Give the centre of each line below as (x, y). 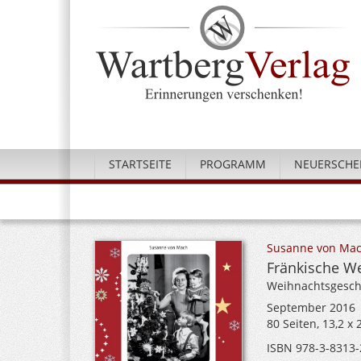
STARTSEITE (140, 164)
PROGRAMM (233, 164)
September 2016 (311, 307)
